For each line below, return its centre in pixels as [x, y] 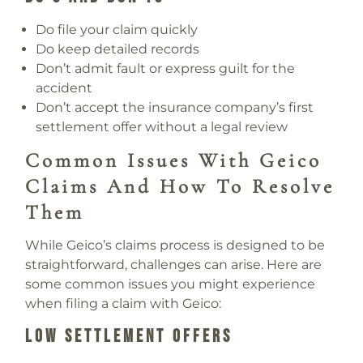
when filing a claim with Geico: [123, 304]
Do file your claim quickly [117, 29]
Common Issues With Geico [173, 161]
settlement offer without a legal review [162, 126]
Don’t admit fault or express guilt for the [166, 68]
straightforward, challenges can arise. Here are [173, 265]
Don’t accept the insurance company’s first [175, 107]
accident [64, 88]
